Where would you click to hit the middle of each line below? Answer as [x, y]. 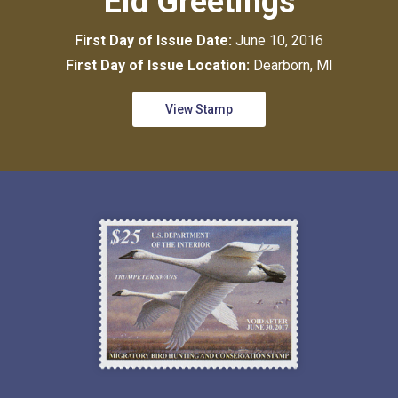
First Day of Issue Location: [159, 65]
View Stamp [199, 109]
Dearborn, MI [293, 65]
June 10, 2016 [279, 40]
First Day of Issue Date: [155, 40]
